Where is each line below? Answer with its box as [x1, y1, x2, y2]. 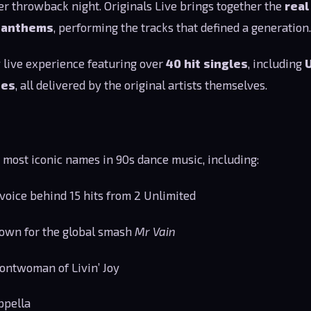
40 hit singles [166, 56, 248, 70]
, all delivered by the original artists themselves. [15, 77, 267, 92]
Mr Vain [135, 224, 176, 238]
